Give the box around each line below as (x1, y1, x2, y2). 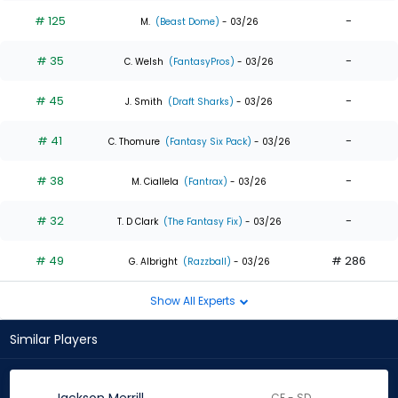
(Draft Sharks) (165, 94, 234, 108)
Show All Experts (149, 292, 238, 308)
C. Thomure (107, 134, 160, 148)
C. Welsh (124, 54, 163, 68)
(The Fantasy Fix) (160, 214, 243, 228)
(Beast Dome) (152, 14, 219, 28)
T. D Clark (116, 214, 158, 228)
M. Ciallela (131, 174, 179, 188)
